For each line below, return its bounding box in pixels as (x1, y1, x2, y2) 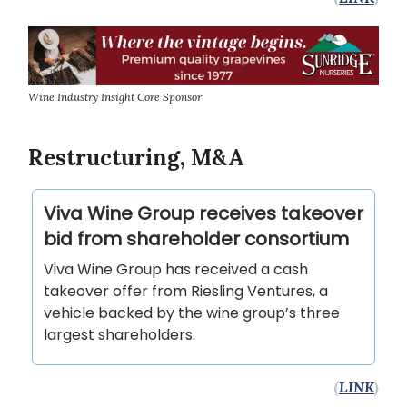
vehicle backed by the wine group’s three (44, 302, 340, 323)
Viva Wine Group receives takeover (44, 200, 363, 226)
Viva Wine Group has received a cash (44, 258, 308, 280)
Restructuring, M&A (28, 143, 244, 172)
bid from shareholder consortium (44, 225, 349, 252)
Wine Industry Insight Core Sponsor (28, 89, 202, 104)
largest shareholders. (44, 323, 195, 345)
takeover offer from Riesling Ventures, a (44, 280, 328, 302)
